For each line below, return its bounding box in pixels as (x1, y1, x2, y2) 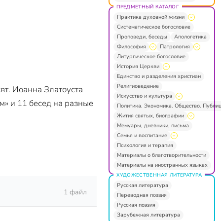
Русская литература (116, 181, 168, 189)
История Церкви (116, 62, 159, 70)
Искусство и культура (116, 92, 172, 100)
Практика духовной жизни (116, 13, 184, 21)
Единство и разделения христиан (116, 72, 201, 80)
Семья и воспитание (116, 131, 167, 139)
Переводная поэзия (116, 191, 167, 199)
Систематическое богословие (116, 23, 190, 31)
